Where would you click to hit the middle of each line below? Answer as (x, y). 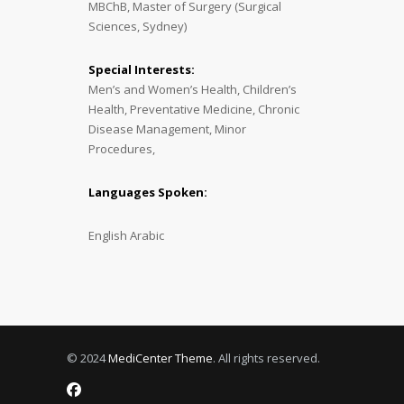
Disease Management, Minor (167, 129)
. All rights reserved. (266, 358)
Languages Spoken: (148, 192)
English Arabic (126, 235)
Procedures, (123, 148)
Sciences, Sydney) (138, 26)
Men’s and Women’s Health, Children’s (193, 89)
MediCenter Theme (161, 358)
